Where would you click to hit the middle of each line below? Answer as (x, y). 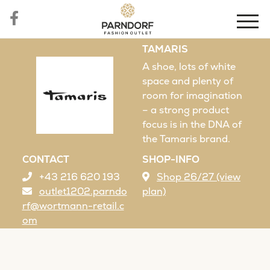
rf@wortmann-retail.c (73, 206)
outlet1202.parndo (83, 191)
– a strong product (186, 110)
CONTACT (46, 159)
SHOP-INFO (171, 159)
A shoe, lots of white (189, 67)
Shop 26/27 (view (199, 177)
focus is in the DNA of (192, 124)
